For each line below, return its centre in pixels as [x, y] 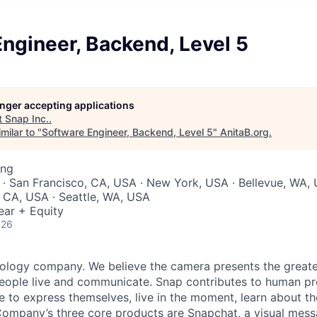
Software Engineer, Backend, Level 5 [127, 132]
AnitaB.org [244, 132]
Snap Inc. [27, 119]
